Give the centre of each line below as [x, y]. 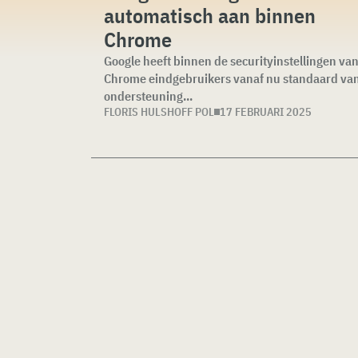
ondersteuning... [148, 96]
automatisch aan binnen [210, 15]
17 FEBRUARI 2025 [266, 112]
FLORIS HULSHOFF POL [159, 112]
